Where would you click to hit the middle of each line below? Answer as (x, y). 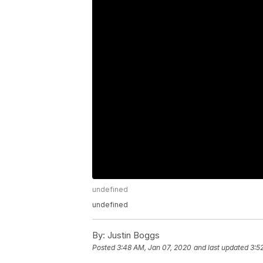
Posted (104, 248)
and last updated (221, 248)
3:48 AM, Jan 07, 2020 (154, 248)
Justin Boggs (132, 235)
